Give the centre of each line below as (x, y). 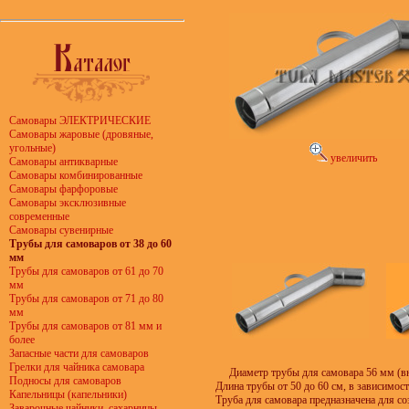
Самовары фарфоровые (63, 189)
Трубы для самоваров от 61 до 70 (86, 271)
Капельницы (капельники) (68, 394)
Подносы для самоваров (65, 381)
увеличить (352, 158)
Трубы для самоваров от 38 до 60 (90, 244)
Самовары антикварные (63, 162)
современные (39, 216)
